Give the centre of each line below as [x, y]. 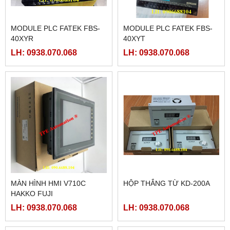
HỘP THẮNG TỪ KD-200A [167, 184]
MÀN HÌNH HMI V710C [48, 184]
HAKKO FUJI [32, 194]
